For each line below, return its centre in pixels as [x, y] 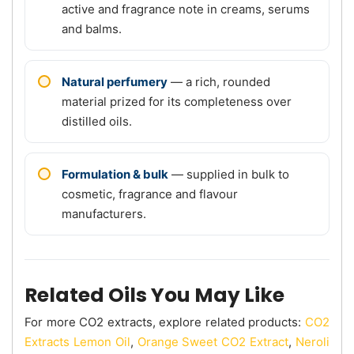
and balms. [92, 28]
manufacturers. [104, 213]
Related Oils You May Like [154, 295]
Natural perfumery [115, 81]
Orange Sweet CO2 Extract [213, 341]
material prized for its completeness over [177, 101]
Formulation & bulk [115, 174]
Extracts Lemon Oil [77, 341]
